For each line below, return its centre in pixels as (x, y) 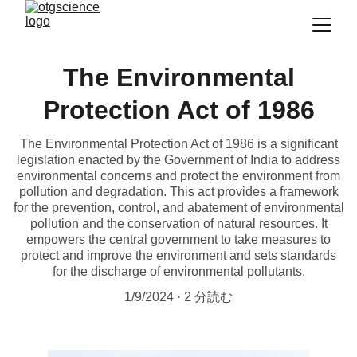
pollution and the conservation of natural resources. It (178, 224)
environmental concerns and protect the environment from (178, 176)
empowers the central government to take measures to (178, 239)
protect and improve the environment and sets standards (178, 255)
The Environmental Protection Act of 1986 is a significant (178, 144)
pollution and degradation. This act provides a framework (178, 192)
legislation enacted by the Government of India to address (178, 160)
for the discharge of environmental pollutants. (178, 271)
